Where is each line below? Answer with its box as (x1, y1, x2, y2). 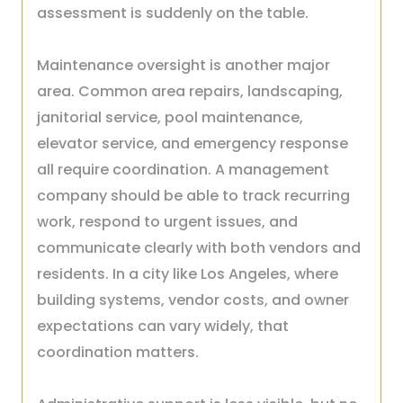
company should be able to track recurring (37, 185, 350, 206)
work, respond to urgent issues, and (37, 211, 298, 232)
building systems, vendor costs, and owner (37, 290, 349, 310)
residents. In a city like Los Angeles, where (37, 264, 338, 284)
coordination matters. (37, 342, 199, 363)
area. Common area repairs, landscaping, (37, 81, 343, 102)
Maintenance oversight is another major (37, 55, 330, 76)
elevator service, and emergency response (37, 133, 348, 154)
